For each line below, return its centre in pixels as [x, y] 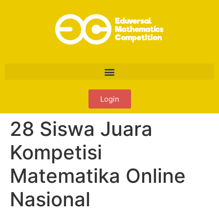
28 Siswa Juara [81, 129]
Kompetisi [56, 152]
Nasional [50, 199]
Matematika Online [98, 176]
